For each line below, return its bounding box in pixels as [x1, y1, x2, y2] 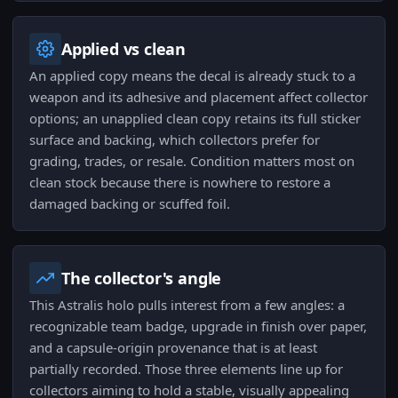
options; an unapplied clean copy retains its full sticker [29, 109, 361, 128]
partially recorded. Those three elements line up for [29, 360, 343, 378]
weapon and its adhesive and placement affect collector [29, 88, 368, 107]
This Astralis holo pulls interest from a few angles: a [29, 296, 345, 314]
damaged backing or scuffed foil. [29, 195, 230, 213]
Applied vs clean [61, 38, 187, 60]
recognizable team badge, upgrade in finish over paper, [29, 317, 367, 336]
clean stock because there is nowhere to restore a [29, 173, 330, 192]
